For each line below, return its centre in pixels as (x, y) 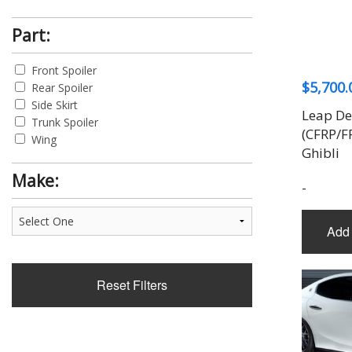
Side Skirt (55, 105)
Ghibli (320, 153)
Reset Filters (132, 285)
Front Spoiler (64, 70)
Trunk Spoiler (65, 122)
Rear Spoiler (62, 88)
